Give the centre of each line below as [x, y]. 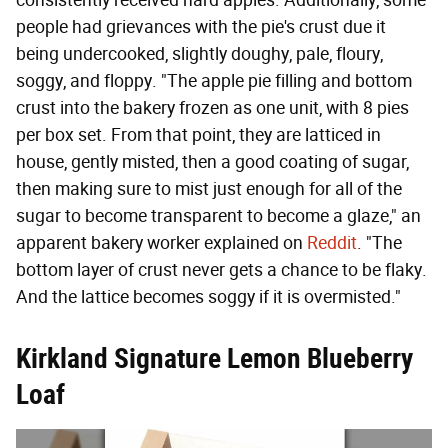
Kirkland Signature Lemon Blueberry [214, 358]
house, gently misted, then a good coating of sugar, [212, 161]
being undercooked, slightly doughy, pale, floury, [199, 53]
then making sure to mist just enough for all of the [209, 188]
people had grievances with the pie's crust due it [201, 26]
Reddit [332, 242]
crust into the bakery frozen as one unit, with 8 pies [212, 107]
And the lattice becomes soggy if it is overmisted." [208, 296]
